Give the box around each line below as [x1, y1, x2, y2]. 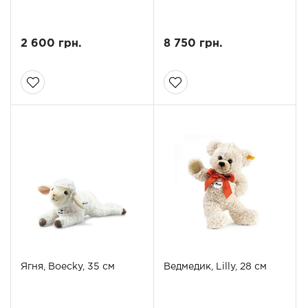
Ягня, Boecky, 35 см [21, 263, 115, 272]
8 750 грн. [163, 38, 223, 49]
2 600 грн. [21, 38, 82, 49]
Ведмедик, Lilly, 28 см [163, 263, 267, 272]
